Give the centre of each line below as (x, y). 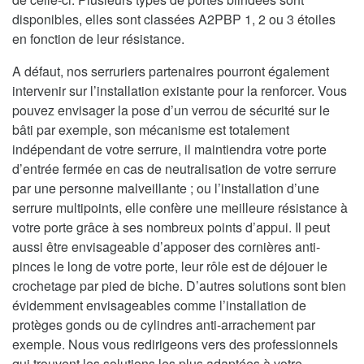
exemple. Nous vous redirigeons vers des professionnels (175, 344)
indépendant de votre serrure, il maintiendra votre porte (169, 149)
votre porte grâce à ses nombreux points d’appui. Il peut (171, 227)
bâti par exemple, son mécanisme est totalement (151, 130)
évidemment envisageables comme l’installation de (159, 305)
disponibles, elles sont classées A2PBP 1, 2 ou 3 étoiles (174, 19)
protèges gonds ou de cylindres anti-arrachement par (164, 325)
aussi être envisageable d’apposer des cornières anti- (166, 247)
